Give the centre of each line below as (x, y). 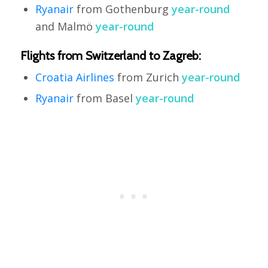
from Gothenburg (122, 9)
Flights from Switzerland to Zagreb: (110, 56)
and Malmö (65, 27)
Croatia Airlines (74, 77)
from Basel (104, 98)
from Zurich (148, 77)
